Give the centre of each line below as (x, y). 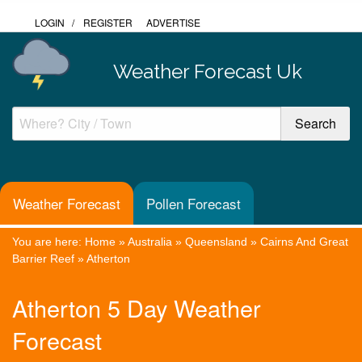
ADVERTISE (173, 22)
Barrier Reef (43, 258)
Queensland (216, 241)
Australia (150, 241)
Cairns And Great (304, 241)
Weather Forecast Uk (207, 71)
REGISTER (108, 22)
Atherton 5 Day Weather (137, 308)
